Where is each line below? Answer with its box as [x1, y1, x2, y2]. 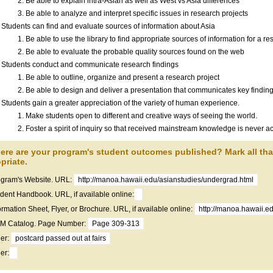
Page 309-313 [92, 219, 140, 228]
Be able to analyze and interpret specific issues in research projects [26, 9, 248, 18]
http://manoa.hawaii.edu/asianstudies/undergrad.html [78, 175, 253, 184]
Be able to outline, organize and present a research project [26, 73, 219, 82]
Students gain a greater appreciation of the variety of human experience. [1, 99, 239, 107]
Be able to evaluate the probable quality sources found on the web [26, 48, 244, 56]
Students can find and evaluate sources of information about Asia [1, 22, 215, 30]
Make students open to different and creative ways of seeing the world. [26, 112, 257, 120]
